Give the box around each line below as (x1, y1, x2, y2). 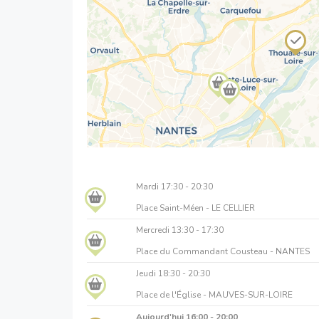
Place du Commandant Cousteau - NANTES (135, 246, 310, 258)
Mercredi (135, 224, 172, 236)
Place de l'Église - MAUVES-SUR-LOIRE (135, 289, 293, 301)
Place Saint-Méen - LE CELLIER (135, 202, 255, 214)
